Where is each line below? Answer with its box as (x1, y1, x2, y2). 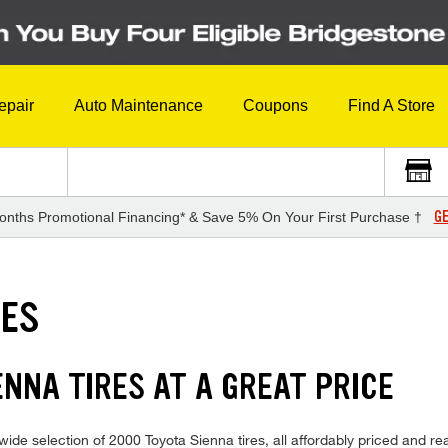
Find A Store (348, 97, 435, 115)
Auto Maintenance (74, 97, 203, 115)
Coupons (243, 97, 308, 115)
